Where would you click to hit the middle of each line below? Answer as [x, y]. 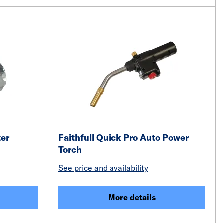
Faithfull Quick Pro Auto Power [123, 138]
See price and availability [103, 168]
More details [132, 197]
